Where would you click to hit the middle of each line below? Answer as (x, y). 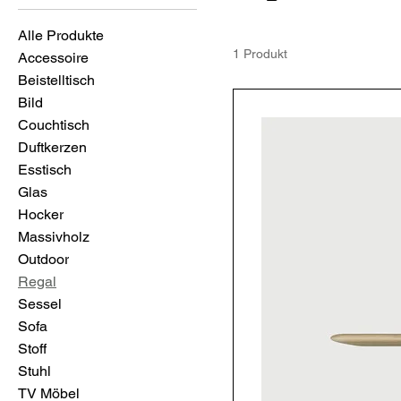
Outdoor (43, 259)
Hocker (41, 214)
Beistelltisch (56, 80)
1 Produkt (260, 53)
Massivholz (54, 236)
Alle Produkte (61, 35)
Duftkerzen (52, 147)
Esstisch (45, 169)
